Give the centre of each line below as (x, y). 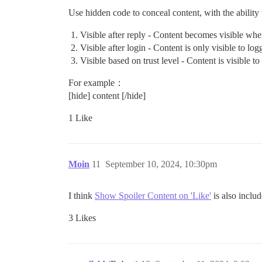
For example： (96, 82)
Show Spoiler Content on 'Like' (153, 195)
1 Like (80, 118)
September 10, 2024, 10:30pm (161, 164)
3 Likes (82, 218)
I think (82, 195)
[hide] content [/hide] (107, 95)
